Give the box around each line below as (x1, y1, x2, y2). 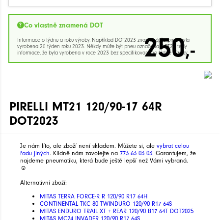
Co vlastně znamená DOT (24, 21, 103, 29)
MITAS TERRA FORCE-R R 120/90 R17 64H (39, 192, 147, 200)
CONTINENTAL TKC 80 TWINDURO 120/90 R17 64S (39, 199, 172, 207)
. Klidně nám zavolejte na (49, 149, 120, 157)
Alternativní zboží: (20, 178, 67, 186)
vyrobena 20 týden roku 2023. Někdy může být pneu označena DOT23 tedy (17, 43, 187, 50)
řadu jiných (20, 149, 50, 157)
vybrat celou (156, 141, 189, 149)
